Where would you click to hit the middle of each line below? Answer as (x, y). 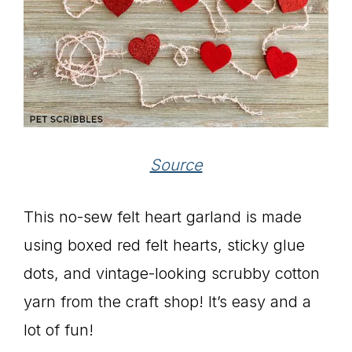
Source (176, 165)
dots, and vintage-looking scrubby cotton (172, 273)
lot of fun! (61, 330)
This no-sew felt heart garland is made (163, 216)
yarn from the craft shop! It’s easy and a (167, 301)
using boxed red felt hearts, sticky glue (164, 245)
